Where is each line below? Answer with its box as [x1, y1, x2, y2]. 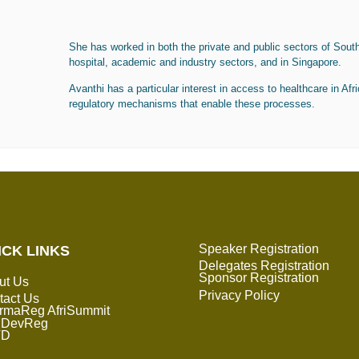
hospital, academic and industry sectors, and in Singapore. [69, 55, 341, 68]
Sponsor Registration [198, 271, 319, 285]
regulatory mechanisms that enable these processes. [69, 98, 315, 111]
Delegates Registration [198, 259, 329, 273]
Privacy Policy [198, 288, 280, 302]
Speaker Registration [198, 241, 319, 256]
